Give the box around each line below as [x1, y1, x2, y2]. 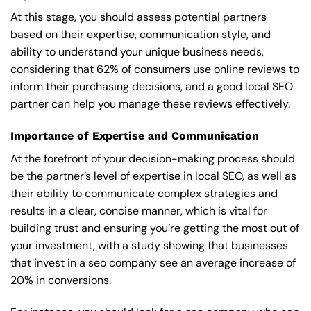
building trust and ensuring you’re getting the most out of [10, 221, 299, 236]
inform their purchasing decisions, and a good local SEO [10, 79, 293, 94]
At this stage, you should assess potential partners [10, 10, 267, 25]
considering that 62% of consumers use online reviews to [10, 62, 299, 77]
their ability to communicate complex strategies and [10, 186, 278, 201]
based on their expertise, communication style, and [10, 27, 271, 42]
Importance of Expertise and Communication [10, 129, 259, 143]
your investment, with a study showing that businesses [10, 238, 288, 253]
